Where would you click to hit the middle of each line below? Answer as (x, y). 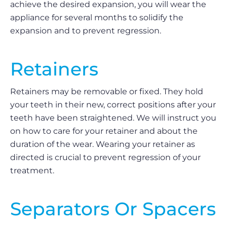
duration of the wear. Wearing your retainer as (103, 144)
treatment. (32, 171)
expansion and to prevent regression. (86, 31)
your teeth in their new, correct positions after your (113, 105)
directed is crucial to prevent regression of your (105, 157)
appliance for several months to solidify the (97, 17)
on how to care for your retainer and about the (104, 131)
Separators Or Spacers (113, 209)
